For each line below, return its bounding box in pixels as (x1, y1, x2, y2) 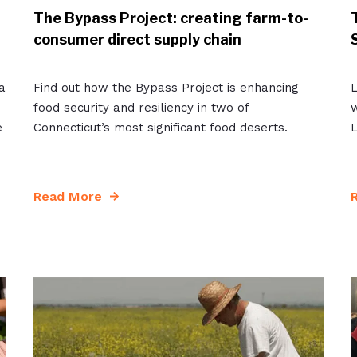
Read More (33, 188, 102, 204)
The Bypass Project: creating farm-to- (33, 9, 308, 26)
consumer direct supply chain (33, 30, 241, 48)
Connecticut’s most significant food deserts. (33, 120, 288, 135)
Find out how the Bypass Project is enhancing (33, 80, 299, 95)
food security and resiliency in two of (33, 100, 249, 115)
